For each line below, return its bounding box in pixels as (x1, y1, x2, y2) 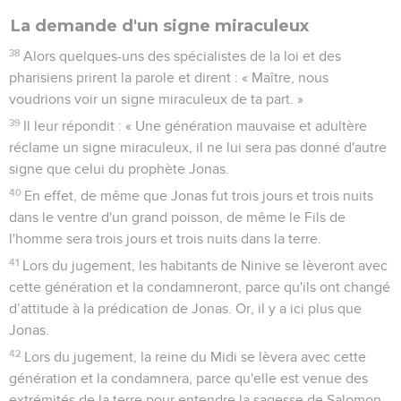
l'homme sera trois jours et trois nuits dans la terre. (9, 231, 321, 246)
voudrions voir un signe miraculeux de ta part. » (9, 91, 303, 107)
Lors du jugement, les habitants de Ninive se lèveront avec (22, 258, 388, 273)
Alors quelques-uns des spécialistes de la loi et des (23, 48, 342, 64)
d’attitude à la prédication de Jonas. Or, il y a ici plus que (9, 301, 362, 316)
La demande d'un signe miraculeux (11, 15, 309, 36)
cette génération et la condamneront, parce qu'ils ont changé (9, 279, 390, 294)
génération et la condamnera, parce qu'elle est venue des (9, 371, 368, 386)
